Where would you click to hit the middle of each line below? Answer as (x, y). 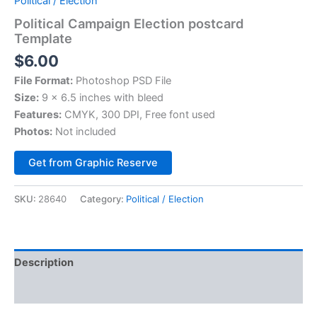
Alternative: (198, 159)
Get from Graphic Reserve (93, 163)
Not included (84, 132)
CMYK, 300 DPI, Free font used (138, 115)
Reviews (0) (45, 290)
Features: (38, 115)
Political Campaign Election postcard (129, 23)
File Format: (44, 81)
